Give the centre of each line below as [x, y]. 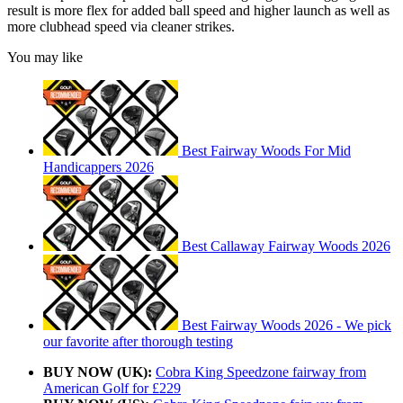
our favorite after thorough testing [138, 342]
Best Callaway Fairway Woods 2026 [286, 246]
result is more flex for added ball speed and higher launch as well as [198, 11]
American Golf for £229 [112, 389]
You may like [45, 58]
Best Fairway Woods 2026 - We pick [287, 326]
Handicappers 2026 [99, 167]
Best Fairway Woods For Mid [266, 151]
